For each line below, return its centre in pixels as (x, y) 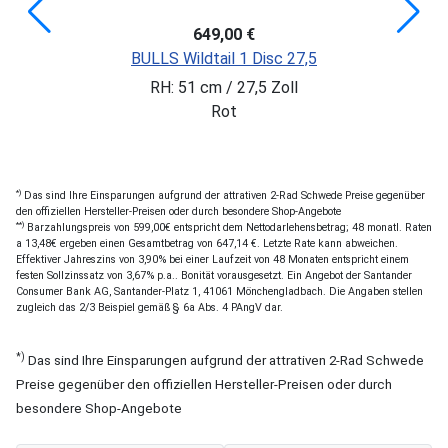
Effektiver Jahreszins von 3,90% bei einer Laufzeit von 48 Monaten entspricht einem (212, 259)
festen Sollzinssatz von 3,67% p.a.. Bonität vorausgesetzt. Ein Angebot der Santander (214, 275)
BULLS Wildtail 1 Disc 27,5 (224, 58)
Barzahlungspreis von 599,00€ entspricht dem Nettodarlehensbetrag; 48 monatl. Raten (228, 227)
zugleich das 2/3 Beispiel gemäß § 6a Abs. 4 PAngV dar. (149, 307)
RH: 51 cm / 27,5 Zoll (224, 87)
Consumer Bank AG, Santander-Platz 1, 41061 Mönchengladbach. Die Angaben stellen (219, 291)
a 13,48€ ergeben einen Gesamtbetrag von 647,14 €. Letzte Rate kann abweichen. (207, 243)
